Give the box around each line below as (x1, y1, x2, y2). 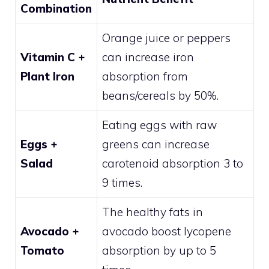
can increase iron (102, 49, 194, 64)
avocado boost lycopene (102, 223, 231, 238)
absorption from (102, 68, 188, 83)
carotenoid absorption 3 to (102, 156, 243, 171)
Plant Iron (20, 68, 74, 83)
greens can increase (102, 136, 210, 151)
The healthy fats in (102, 204, 203, 219)
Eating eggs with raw (102, 117, 217, 132)
